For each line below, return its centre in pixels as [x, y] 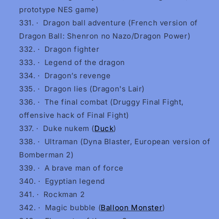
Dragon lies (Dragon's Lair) [95, 89]
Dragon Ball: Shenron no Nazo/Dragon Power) [105, 36]
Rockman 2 [64, 195]
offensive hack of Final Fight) [74, 115]
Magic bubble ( [73, 208]
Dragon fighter [72, 49]
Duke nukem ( [69, 129]
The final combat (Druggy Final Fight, [114, 102]
